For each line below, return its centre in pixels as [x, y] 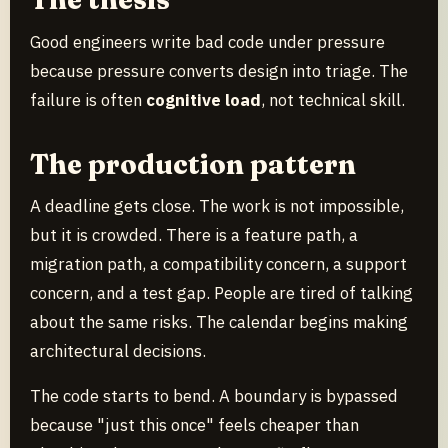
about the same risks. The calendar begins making [219, 322]
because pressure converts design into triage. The [219, 70]
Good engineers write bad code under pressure [207, 41]
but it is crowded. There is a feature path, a [194, 235]
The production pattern [193, 163]
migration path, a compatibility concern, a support [218, 264]
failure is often [88, 99]
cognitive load [203, 99]
